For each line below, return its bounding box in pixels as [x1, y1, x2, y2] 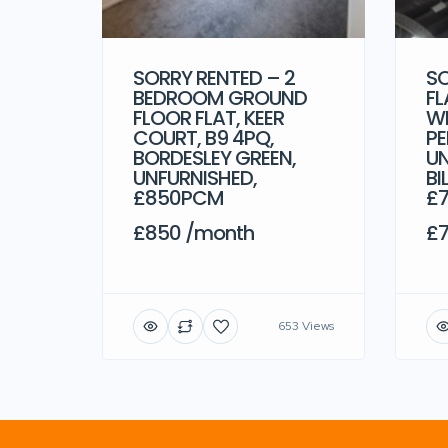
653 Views [278, 318, 334, 335]
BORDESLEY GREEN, [133, 143, 296, 172]
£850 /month [133, 218, 254, 247]
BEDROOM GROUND [133, 83, 307, 112]
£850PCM [133, 183, 224, 212]
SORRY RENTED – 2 [133, 63, 295, 92]
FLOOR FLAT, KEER [133, 103, 284, 132]
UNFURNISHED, [133, 163, 257, 192]
